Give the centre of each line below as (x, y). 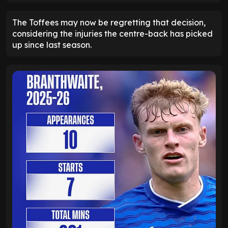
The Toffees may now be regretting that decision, (109, 22)
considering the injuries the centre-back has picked (112, 33)
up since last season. (52, 45)
